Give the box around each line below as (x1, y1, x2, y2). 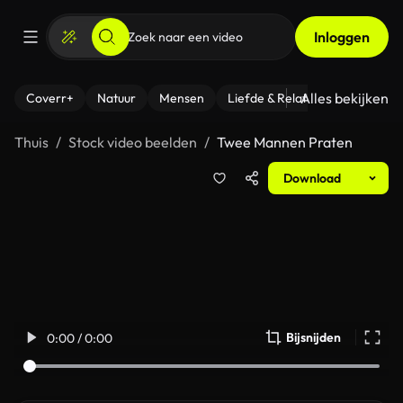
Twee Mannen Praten (217, 133, 353, 151)
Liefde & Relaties (228, 90, 322, 106)
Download (283, 170, 341, 186)
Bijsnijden (286, 329, 341, 345)
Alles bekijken (300, 89, 389, 107)
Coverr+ (26, 90, 74, 106)
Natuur (97, 90, 136, 106)
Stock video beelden (68, 133, 197, 151)
